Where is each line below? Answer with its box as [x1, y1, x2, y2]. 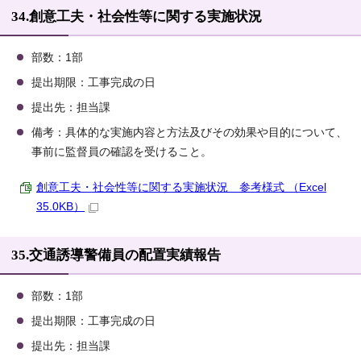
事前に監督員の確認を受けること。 [31, 146, 212, 159]
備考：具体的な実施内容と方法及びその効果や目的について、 [31, 127, 347, 139]
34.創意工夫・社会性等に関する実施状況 [11, 9, 262, 25]
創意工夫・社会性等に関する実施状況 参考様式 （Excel [36, 181, 326, 194]
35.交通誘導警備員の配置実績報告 [11, 247, 221, 263]
